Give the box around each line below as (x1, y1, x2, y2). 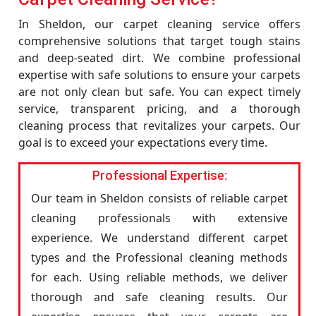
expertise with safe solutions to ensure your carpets (18, 67, 300, 83)
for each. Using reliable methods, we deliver (31, 269, 288, 285)
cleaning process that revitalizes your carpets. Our (18, 118, 300, 133)
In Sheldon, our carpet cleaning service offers (18, 16, 300, 32)
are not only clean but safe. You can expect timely (18, 84, 300, 99)
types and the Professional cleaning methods (31, 250, 288, 265)
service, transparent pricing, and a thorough (18, 101, 300, 116)
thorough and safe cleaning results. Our (31, 289, 288, 305)
